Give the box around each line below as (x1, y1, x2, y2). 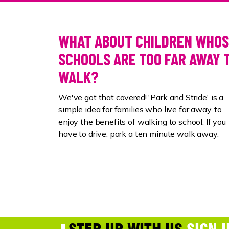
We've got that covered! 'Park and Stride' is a (58, 91, 224, 102)
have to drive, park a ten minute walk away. (58, 128, 219, 139)
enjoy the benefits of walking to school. (58, 116, 206, 127)
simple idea (58, 104, 101, 114)
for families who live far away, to (100, 104, 222, 114)
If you (205, 116, 226, 127)
